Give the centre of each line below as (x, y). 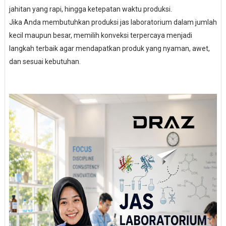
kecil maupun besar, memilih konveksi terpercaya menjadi (100, 35)
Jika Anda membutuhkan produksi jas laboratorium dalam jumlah (113, 22)
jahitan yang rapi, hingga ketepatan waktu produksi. (90, 9)
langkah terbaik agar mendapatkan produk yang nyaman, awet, (109, 48)
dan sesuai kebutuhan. (45, 62)
